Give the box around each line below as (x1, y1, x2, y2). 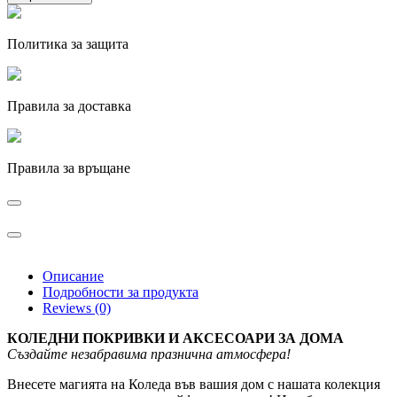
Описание (43, 269, 104, 284)
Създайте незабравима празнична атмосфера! (7, 346, 291, 362)
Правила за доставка (7, 98, 131, 114)
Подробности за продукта (43, 284, 198, 300)
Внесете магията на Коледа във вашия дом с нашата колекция (7, 377, 380, 393)
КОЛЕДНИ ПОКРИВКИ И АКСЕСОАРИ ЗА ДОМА (7, 331, 344, 346)
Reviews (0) (43, 300, 111, 316)
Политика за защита (7, 36, 128, 52)
